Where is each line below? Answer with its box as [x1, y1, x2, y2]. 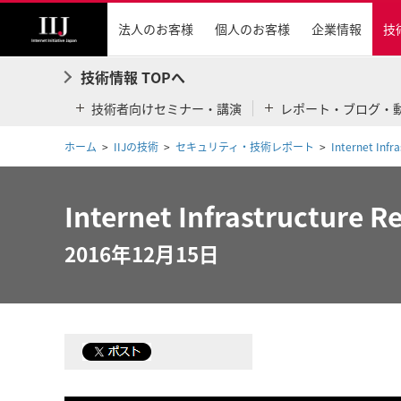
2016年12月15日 [64, 239, 219, 269]
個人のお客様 [215, 19, 290, 38]
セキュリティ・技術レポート [175, 139, 314, 155]
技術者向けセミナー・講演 [91, 99, 242, 117]
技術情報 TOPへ [81, 66, 185, 88]
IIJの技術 [114, 139, 158, 155]
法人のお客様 [118, 19, 193, 38]
